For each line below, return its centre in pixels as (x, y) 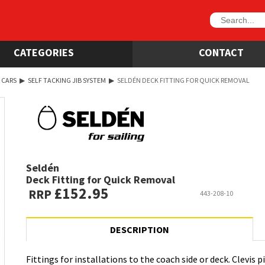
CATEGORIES (44, 52)
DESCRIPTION (140, 229)
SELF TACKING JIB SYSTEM (67, 80)
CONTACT (221, 52)
